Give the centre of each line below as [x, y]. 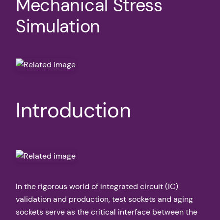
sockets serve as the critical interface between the [107, 212]
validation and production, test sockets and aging [104, 199]
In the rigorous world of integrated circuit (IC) [97, 187]
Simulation [58, 27]
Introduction [73, 110]
